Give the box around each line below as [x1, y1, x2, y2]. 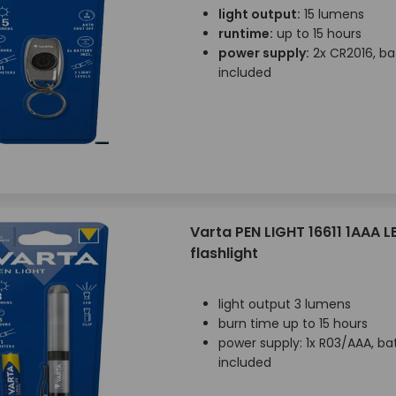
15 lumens [300, 5, 364, 23]
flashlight [189, 243, 258, 263]
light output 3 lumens [217, 295, 351, 313]
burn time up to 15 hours [217, 315, 368, 332]
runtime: [217, 25, 273, 42]
